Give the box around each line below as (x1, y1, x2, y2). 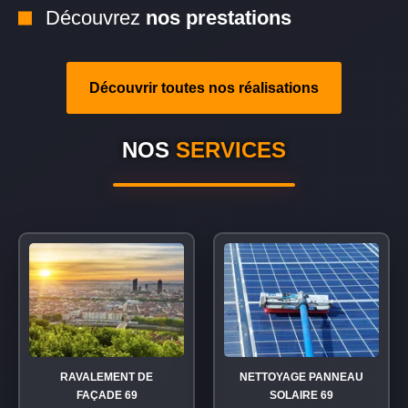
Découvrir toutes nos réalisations (89, 80, 319, 96)
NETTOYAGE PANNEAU (240, 371, 363, 383)
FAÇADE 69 (76, 389, 138, 402)
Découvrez (46, 6, 146, 29)
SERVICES (176, 138, 286, 162)
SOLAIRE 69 (270, 389, 333, 402)
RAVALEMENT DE (60, 371, 153, 383)
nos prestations (146, 6, 291, 29)
